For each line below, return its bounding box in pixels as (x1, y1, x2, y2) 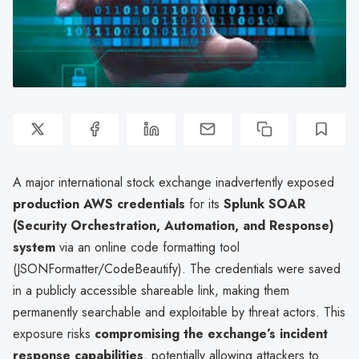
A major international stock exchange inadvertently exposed (13, 172, 334, 192)
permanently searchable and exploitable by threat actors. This (13, 302, 345, 321)
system (13, 237, 55, 256)
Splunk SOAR (224, 194, 305, 213)
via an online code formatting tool (55, 237, 240, 256)
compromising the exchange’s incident (95, 324, 328, 343)
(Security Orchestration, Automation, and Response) (13, 216, 334, 235)
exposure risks (13, 324, 95, 343)
